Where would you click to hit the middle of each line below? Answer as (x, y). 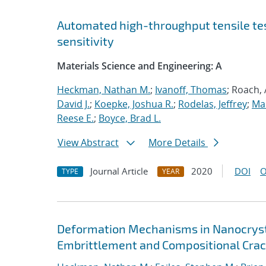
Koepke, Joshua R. (134, 104)
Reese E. (75, 118)
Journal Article (119, 171)
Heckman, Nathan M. (104, 90)
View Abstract (88, 142)
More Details (178, 142)
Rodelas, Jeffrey (213, 104)
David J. (73, 104)
